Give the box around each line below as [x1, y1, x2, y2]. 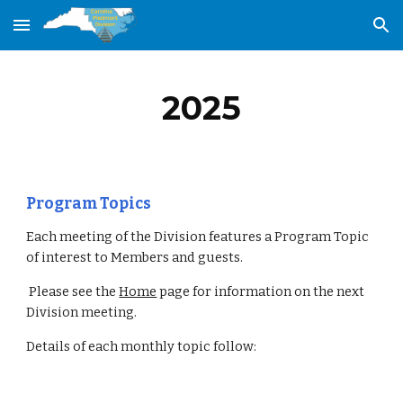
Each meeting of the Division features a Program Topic [26, 228, 370, 245]
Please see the [26, 283, 120, 300]
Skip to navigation [276, 25, 389, 41]
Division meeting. [26, 304, 138, 320]
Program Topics [26, 194, 152, 213]
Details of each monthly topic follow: [26, 338, 257, 354]
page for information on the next [157, 283, 365, 300]
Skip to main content [14, 25, 142, 41]
